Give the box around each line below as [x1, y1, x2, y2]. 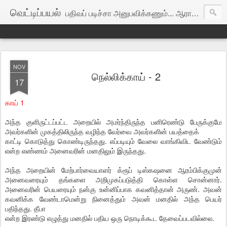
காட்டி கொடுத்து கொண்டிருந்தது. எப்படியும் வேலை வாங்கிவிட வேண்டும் [5, 136, 222, 146]
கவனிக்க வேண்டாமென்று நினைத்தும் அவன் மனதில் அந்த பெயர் [5, 194, 222, 204]
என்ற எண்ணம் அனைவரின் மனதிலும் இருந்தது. [5, 145, 146, 156]
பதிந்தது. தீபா [5, 203, 46, 213]
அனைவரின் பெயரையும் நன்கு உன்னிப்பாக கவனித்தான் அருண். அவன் [5, 184, 222, 194]
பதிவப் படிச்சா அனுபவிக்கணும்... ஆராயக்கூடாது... [65, 7, 192, 19]
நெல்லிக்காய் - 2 [92, 69, 161, 84]
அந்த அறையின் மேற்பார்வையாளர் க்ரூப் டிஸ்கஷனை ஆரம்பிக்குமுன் [5, 165, 222, 175]
